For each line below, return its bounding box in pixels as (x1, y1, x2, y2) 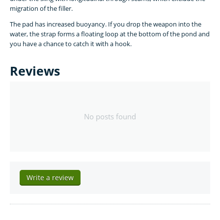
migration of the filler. (10, 4, 73, 13)
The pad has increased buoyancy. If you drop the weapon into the (10, 20, 201, 29)
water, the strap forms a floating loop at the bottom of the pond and (10, 29, 210, 39)
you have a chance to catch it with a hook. (10, 39, 132, 49)
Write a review (27, 173, 74, 183)
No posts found (84, 111, 136, 122)
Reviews (10, 62, 60, 80)
